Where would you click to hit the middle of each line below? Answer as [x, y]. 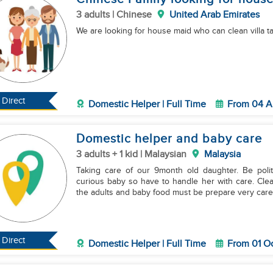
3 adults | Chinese [114, 15]
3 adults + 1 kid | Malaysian [131, 154]
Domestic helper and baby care [169, 139]
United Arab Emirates [214, 15]
